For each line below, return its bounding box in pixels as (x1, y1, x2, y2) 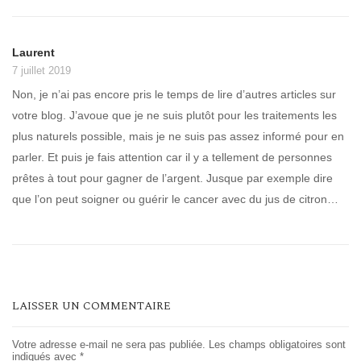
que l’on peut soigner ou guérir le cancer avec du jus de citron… (12, 193, 338, 206)
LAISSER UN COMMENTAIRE (12, 297, 171, 314)
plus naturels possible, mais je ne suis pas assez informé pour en (12, 130, 344, 143)
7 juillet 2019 (12, 64, 71, 77)
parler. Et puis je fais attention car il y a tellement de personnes (12, 151, 332, 164)
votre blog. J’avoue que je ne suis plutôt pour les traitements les (12, 109, 337, 122)
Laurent (12, 45, 55, 59)
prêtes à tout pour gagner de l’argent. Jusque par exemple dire (12, 172, 333, 185)
